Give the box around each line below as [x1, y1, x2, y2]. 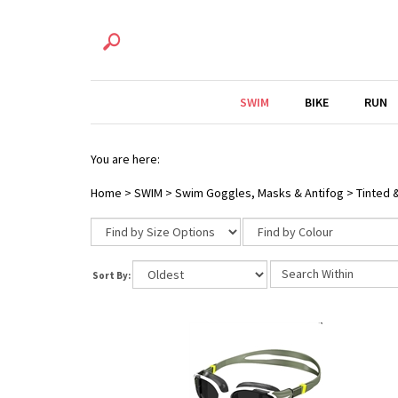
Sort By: [92, 265, 131, 277]
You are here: [91, 151, 160, 167]
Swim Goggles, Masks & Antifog [175, 185, 344, 201]
